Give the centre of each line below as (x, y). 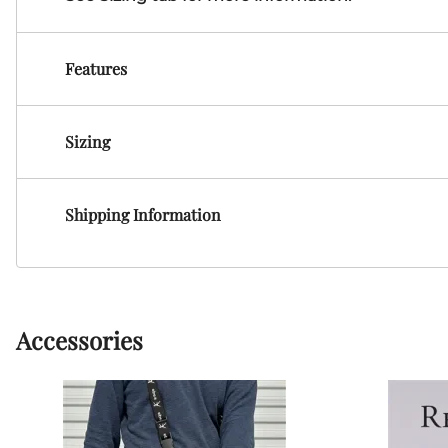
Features (96, 69)
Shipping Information (143, 215)
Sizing (87, 142)
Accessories (79, 340)
